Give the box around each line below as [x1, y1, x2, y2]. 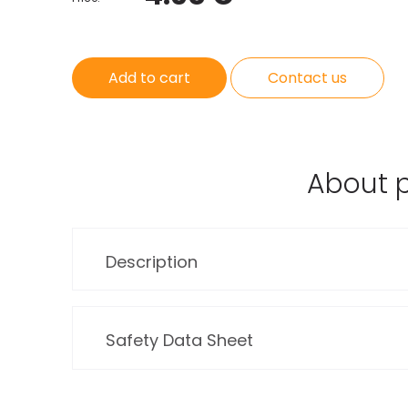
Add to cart [108, 66, 190, 88]
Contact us [268, 66, 347, 88]
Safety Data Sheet [106, 329, 253, 352]
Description [106, 250, 198, 273]
